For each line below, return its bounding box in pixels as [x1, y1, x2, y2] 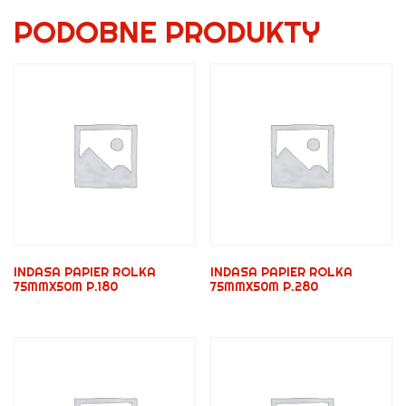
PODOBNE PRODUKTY [14, 12, 320, 50]
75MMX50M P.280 [210, 277, 319, 295]
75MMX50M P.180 [14, 277, 118, 295]
